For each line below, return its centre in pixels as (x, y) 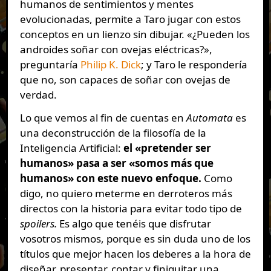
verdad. (38, 94)
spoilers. (38, 223)
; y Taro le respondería (194, 64)
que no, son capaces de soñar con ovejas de (125, 79)
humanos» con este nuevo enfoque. (110, 178)
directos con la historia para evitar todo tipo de (131, 208)
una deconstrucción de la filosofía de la (113, 132)
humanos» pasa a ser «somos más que (116, 163)
